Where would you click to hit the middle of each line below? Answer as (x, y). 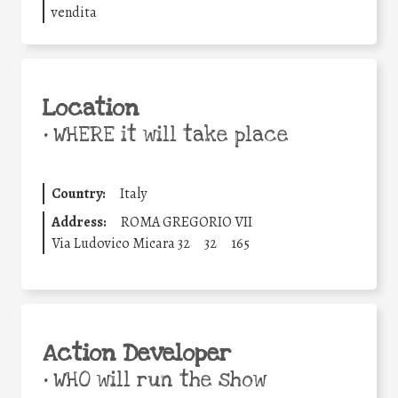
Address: (79, 223)
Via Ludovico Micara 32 (121, 244)
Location (91, 109)
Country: (79, 194)
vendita (74, 13)
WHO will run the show (157, 381)
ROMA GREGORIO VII (187, 223)
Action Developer (137, 354)
